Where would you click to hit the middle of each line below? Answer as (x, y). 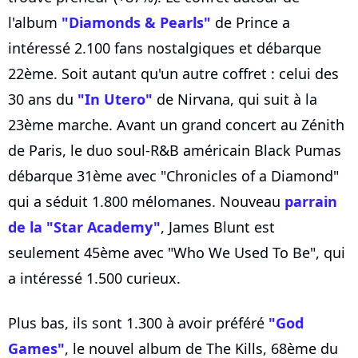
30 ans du (43, 99)
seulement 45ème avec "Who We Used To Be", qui (177, 252)
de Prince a (251, 22)
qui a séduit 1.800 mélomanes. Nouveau (146, 201)
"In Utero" (115, 99)
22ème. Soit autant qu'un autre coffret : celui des (173, 73)
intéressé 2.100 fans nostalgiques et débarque (165, 48)
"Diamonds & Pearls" (136, 22)
